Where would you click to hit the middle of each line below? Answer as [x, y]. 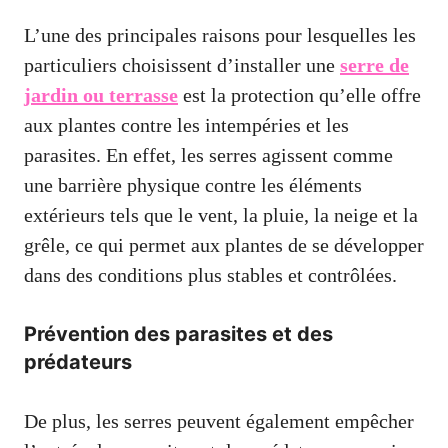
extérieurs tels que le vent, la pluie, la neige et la [221, 214]
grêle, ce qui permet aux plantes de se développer [224, 244]
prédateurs [78, 361]
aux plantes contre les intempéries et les [186, 124]
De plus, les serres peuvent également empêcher [219, 420]
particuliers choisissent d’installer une [182, 64]
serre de [374, 64]
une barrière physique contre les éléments [193, 184]
